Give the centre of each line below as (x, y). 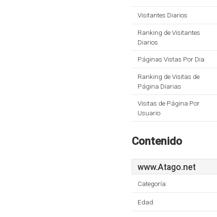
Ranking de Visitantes (169, 32)
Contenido (157, 141)
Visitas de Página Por (169, 103)
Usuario (149, 113)
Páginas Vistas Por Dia (171, 59)
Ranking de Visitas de (169, 77)
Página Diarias (159, 86)
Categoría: (152, 184)
